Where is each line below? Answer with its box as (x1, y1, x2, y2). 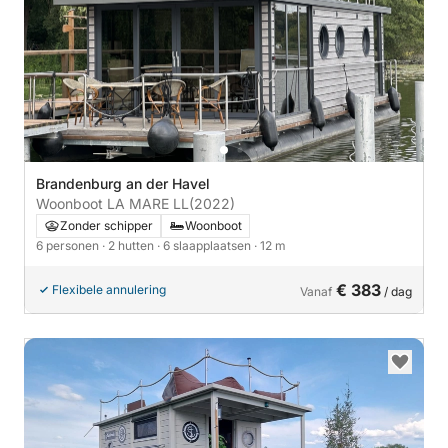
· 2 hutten (102, 238, 157, 253)
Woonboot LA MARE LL (36, 195, 189, 212)
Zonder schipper (60, 218, 153, 233)
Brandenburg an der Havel (36, 175, 210, 192)
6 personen (36, 238, 102, 253)
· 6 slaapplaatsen (157, 238, 254, 253)
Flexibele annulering (52, 282, 166, 297)
